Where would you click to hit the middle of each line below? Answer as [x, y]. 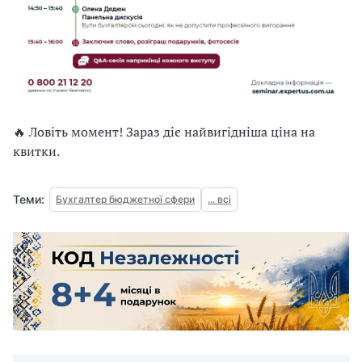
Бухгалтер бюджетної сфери [125, 199]
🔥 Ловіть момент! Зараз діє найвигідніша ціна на [164, 132]
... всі [219, 199]
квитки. [36, 151]
